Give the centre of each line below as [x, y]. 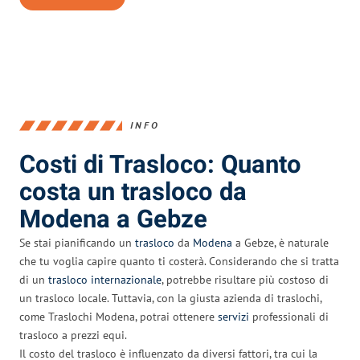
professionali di [289, 316]
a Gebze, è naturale [280, 242]
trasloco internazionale [105, 279]
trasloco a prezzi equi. [73, 335]
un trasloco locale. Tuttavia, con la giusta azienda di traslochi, [170, 298]
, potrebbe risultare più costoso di [245, 279]
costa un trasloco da [133, 192]
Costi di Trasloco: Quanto [160, 165]
